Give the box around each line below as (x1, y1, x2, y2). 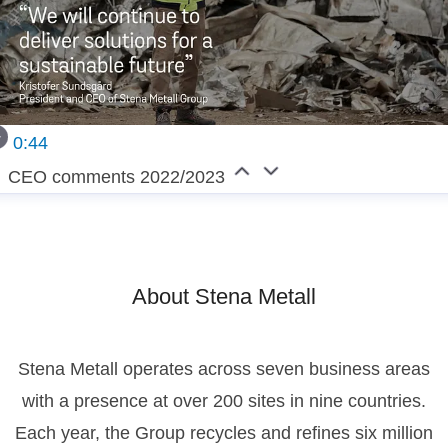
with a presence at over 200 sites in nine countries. (22, 391, 426, 412)
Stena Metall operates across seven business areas (18, 359, 430, 380)
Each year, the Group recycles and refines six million (15, 423, 433, 444)
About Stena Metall (132, 284, 316, 310)
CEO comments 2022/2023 (8, 167, 226, 188)
